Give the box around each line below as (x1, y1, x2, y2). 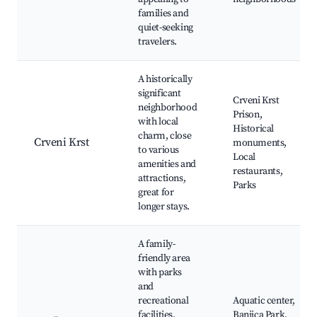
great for (138, 186, 174, 200)
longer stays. (138, 200, 190, 214)
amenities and (138, 158, 196, 171)
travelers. (138, 35, 177, 49)
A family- (138, 238, 175, 251)
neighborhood (138, 101, 197, 115)
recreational (138, 294, 189, 308)
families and (138, 7, 189, 21)
